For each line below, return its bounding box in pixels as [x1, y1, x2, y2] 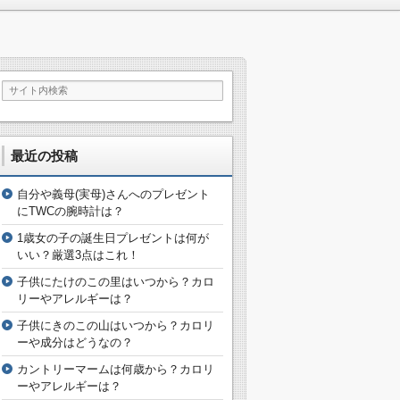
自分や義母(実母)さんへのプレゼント [17, 187, 210, 201]
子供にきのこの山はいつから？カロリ [17, 318, 214, 332]
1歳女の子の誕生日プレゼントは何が [17, 230, 209, 245]
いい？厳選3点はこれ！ [17, 247, 139, 262]
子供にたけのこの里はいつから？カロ [17, 274, 214, 288]
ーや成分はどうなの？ [17, 335, 133, 349]
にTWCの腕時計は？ [17, 204, 124, 218]
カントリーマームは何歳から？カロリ [17, 362, 214, 376]
